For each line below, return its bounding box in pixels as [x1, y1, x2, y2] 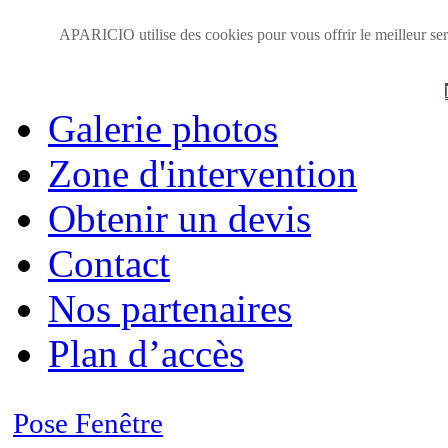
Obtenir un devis [48, 197, 311, 240]
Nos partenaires [48, 287, 292, 330]
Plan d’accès [48, 332, 244, 375]
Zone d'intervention [48, 152, 357, 195]
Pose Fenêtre [13, 407, 163, 439]
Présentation [48, 62, 242, 105]
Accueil [48, 17, 169, 60]
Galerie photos [48, 107, 278, 150]
